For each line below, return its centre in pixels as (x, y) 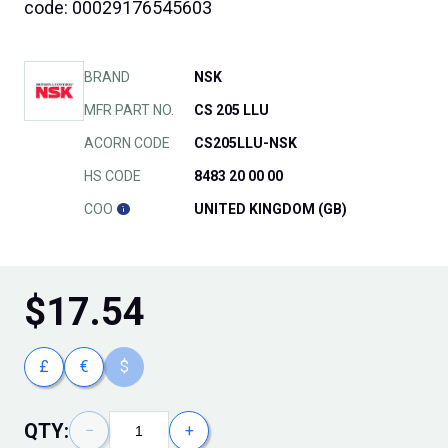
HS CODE (112, 176)
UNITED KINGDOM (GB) (270, 209)
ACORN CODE (127, 143)
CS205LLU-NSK (245, 143)
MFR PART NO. (129, 110)
